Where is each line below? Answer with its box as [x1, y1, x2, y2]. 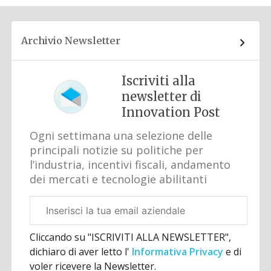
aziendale [29, 212, 65, 223]
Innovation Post [122, 105, 221, 120]
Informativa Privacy [129, 245, 226, 259]
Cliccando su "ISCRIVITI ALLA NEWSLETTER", [30, 230, 232, 244]
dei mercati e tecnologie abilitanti [30, 172, 207, 187]
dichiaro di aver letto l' [30, 245, 130, 259]
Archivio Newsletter [21, 34, 121, 47]
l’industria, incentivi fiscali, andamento [30, 157, 231, 172]
